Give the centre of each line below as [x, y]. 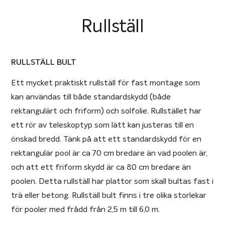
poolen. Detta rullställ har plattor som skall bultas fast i [113, 181]
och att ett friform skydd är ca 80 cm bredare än [101, 167]
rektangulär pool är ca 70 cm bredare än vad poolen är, [109, 153]
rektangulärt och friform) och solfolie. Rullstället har [106, 111]
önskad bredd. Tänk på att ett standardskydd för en [106, 139]
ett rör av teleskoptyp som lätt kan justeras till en [103, 125]
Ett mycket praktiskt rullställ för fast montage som [106, 83]
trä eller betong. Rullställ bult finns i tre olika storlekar [109, 195]
